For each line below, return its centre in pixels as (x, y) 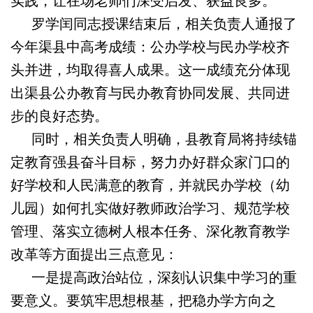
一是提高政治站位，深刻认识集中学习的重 (154, 277)
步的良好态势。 (59, 116)
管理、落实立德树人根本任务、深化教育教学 (150, 231)
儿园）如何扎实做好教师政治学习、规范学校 (150, 208)
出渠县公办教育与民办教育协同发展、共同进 (150, 93)
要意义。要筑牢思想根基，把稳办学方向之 (143, 300)
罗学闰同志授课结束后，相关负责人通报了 (154, 24)
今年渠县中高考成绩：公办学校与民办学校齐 (150, 47)
